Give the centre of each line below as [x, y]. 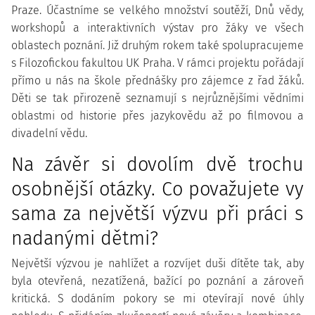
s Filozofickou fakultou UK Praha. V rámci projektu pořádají [157, 63]
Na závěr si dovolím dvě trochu [157, 165]
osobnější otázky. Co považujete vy [157, 189]
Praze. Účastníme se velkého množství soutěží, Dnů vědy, [157, 10]
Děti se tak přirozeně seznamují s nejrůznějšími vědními [157, 98]
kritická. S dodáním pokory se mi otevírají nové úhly [157, 298]
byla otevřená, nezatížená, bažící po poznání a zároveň [157, 281]
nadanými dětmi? [85, 238]
